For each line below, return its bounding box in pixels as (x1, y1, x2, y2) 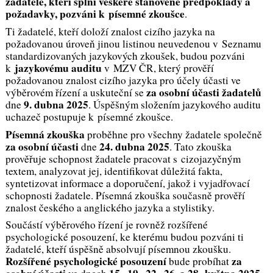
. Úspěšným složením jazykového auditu (88, 97, 261, 112)
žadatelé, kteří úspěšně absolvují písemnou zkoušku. (5, 242, 231, 257)
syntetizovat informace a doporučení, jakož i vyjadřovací (5, 175, 250, 190)
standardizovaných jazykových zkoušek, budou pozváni (5, 49, 245, 63)
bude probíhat (168, 254, 232, 269)
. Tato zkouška (169, 139, 232, 154)
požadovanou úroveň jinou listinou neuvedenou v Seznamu (5, 37, 261, 51)
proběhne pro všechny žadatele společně (84, 127, 262, 141)
